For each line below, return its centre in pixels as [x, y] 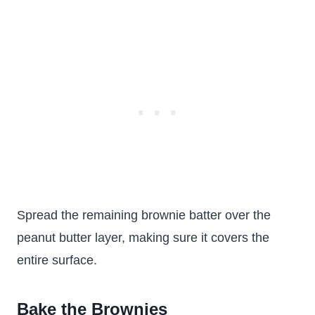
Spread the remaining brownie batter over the [144, 216]
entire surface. [57, 261]
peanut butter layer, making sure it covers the [143, 238]
